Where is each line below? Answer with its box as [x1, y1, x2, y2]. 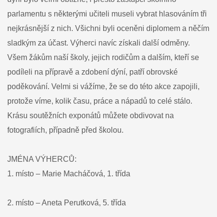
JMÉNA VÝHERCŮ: [7, 155, 77, 163]
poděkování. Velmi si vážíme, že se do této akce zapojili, [7, 82, 200, 91]
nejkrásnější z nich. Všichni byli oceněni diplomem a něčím [7, 24, 209, 32]
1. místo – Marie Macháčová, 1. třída [7, 170, 130, 178]
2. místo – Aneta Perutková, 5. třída [7, 199, 126, 207]
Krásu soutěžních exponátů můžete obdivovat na [7, 111, 174, 120]
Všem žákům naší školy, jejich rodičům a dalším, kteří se [7, 53, 199, 62]
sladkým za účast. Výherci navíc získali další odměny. [7, 39, 190, 47]
